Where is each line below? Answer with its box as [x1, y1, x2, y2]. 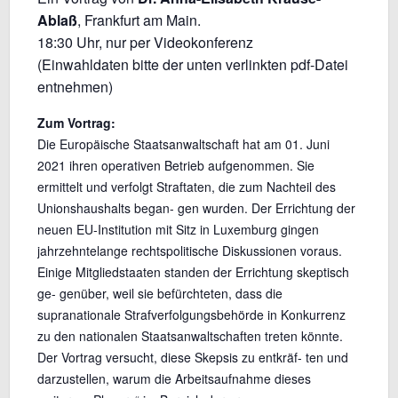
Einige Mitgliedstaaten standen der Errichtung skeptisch [36, 263, 349, 282]
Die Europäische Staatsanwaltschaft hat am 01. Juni [36, 135, 330, 154]
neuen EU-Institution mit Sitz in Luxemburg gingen [36, 220, 319, 239]
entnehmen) [36, 76, 113, 98]
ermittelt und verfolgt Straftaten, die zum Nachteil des [36, 178, 336, 196]
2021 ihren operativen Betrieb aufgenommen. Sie [36, 156, 314, 175]
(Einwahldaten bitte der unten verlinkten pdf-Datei [36, 54, 348, 76]
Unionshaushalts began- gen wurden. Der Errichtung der [36, 199, 355, 218]
